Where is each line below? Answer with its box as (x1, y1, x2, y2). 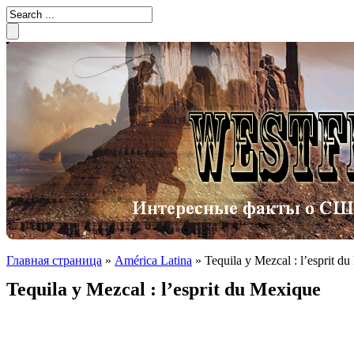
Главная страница (6, 254, 102, 267)
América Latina (115, 254, 192, 267)
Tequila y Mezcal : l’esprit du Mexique (6, 278, 321, 299)
